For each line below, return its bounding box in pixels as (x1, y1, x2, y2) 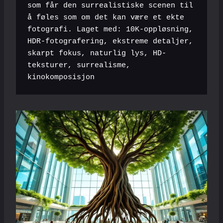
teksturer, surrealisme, (27, 61, 130, 70)
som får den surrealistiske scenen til (27, 1, 193, 10)
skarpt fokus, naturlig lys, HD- (27, 49, 166, 58)
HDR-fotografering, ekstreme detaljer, (27, 37, 193, 46)
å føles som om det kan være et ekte (27, 13, 184, 22)
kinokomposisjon (27, 73, 95, 82)
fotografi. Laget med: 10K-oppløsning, (27, 25, 193, 34)
